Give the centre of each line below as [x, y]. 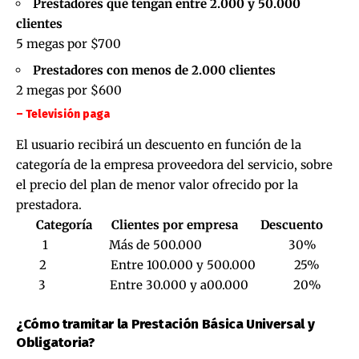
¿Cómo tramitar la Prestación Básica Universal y [165, 324]
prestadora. [49, 204]
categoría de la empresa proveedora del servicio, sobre [174, 164]
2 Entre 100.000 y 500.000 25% [179, 264]
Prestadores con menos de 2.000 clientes [154, 71]
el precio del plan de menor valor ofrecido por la [157, 184]
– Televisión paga [63, 115]
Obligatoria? [56, 342]
